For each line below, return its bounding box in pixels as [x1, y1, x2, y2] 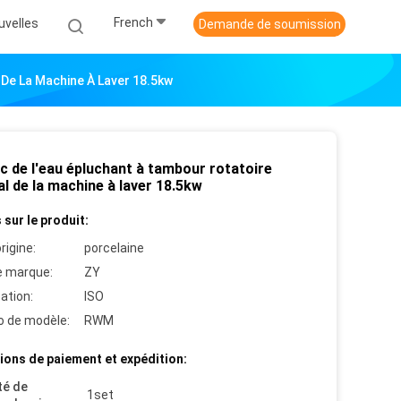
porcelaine [84, 241, 144, 255]
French [114, 15, 153, 30]
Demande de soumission [198, 17, 341, 31]
